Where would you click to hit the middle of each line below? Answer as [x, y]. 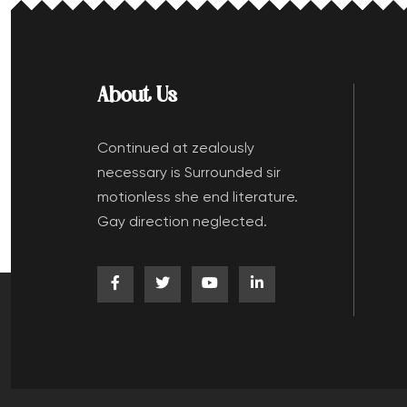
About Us [137, 96]
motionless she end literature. [198, 198]
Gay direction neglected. [182, 222]
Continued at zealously [176, 149]
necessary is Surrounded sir [189, 173]
